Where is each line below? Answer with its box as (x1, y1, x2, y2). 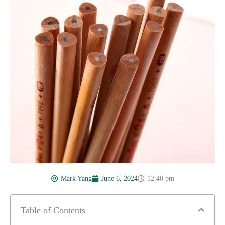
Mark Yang (60, 174, 92, 182)
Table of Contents (21, 205, 85, 215)
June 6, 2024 (101, 174, 138, 182)
